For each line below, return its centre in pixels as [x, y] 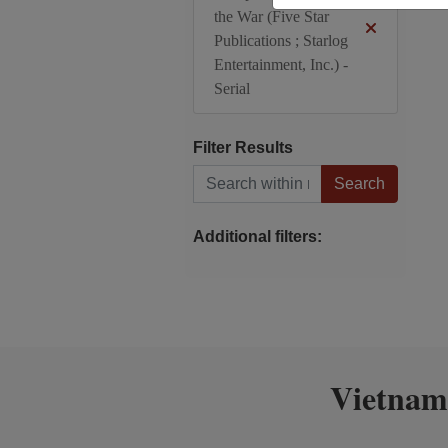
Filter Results [242, 147]
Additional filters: [257, 236]
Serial [231, 88]
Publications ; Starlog [280, 40]
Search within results [192, 164]
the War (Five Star [271, 16]
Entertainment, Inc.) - [280, 64]
